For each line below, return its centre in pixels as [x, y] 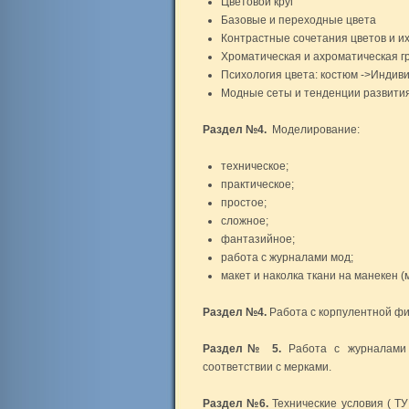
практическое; [257, 184]
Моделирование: [313, 130]
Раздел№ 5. [246, 349]
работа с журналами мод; [287, 257]
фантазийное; [258, 239]
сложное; [245, 221]
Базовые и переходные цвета [299, 20]
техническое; [255, 166]
